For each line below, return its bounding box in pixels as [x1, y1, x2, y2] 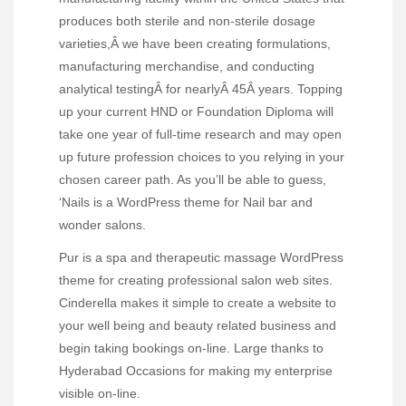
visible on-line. [59, 386, 140, 401]
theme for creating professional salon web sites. [59, 273, 333, 288]
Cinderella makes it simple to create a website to [59, 295, 336, 311]
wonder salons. [59, 217, 146, 233]
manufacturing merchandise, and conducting [59, 59, 314, 74]
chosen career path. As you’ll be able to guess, [59, 172, 326, 188]
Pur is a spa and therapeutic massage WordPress [59, 250, 343, 266]
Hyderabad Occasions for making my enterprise [59, 363, 333, 379]
